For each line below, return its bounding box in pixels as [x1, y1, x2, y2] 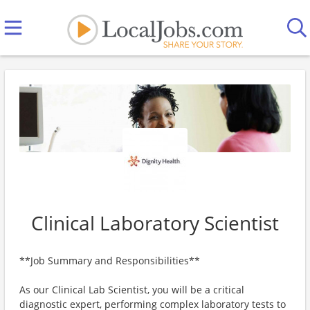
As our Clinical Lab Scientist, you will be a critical [19, 283, 244, 296]
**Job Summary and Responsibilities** [19, 254, 200, 267]
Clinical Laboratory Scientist [31, 210, 279, 236]
